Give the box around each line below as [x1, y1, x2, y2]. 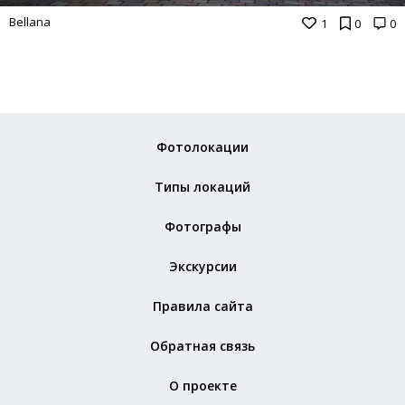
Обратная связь [150, 337, 255, 355]
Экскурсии [168, 258, 237, 276]
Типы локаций [155, 178, 250, 196]
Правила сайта [152, 297, 253, 316]
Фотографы [164, 218, 241, 236]
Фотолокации [156, 138, 249, 156]
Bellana [9, 13, 51, 30]
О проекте [168, 377, 237, 395]
